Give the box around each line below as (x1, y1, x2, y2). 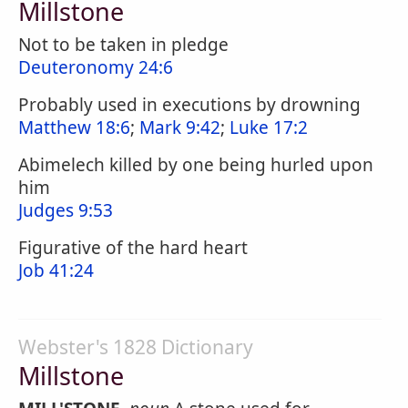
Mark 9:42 (139, 116, 220, 139)
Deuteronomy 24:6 (18, 56, 173, 79)
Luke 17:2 (229, 116, 308, 139)
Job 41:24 (18, 259, 94, 282)
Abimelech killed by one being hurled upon (18, 153, 373, 177)
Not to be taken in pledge (18, 33, 229, 56)
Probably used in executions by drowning (18, 93, 361, 117)
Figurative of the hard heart (18, 236, 248, 260)
